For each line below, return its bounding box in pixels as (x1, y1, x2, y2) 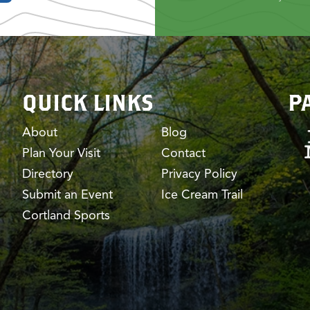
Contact (161, 145, 206, 161)
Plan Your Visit (22, 145, 100, 161)
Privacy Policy (161, 166, 237, 182)
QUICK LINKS (22, 89, 154, 116)
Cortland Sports (22, 208, 110, 224)
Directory (22, 166, 73, 182)
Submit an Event (22, 187, 113, 203)
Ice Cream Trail (161, 187, 243, 203)
